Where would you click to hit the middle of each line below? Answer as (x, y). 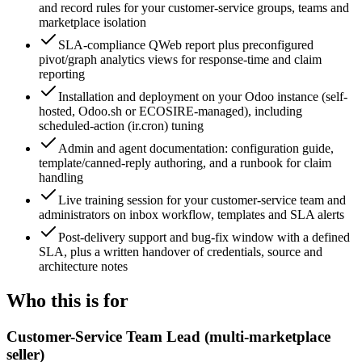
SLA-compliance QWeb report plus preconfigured (186, 45)
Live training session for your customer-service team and (202, 200)
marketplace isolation (93, 22)
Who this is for (67, 300)
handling (61, 177)
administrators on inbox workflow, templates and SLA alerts (192, 215)
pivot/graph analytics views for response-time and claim (180, 59)
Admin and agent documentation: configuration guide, (196, 148)
